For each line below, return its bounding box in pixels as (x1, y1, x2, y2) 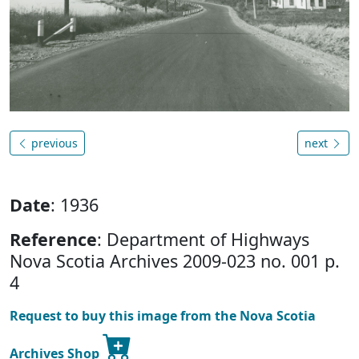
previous (28, 135, 78, 151)
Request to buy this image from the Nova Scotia (10, 306, 316, 325)
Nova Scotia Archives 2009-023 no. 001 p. (10, 248, 340, 272)
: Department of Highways (97, 227, 309, 251)
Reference (10, 227, 97, 251)
